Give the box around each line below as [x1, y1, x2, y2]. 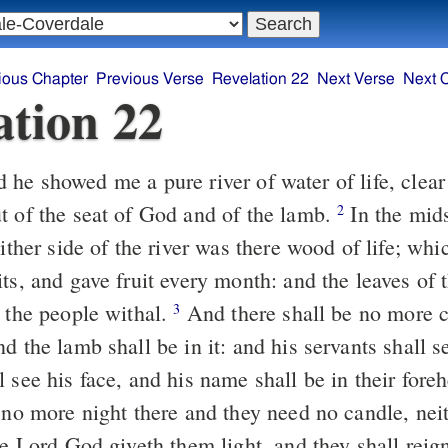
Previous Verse [95, 71, 204, 88]
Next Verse [316, 71, 395, 88]
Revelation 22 [211, 71, 309, 88]
